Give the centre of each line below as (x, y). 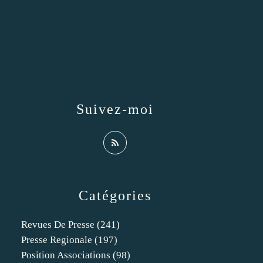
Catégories (115, 195)
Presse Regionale (57, 240)
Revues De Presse (58, 225)
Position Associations (66, 255)
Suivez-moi (115, 109)
